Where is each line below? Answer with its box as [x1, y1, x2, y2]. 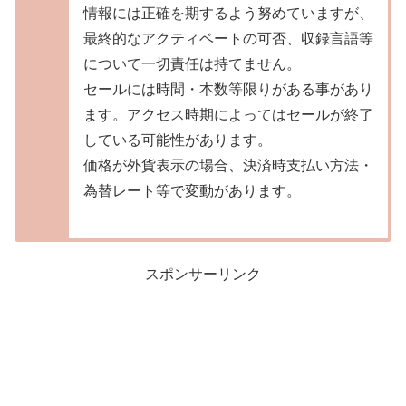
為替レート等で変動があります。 [83, 182, 301, 198]
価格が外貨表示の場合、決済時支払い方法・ [83, 157, 373, 173]
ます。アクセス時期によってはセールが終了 [83, 106, 373, 122]
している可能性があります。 [83, 131, 272, 148]
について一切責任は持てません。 [83, 55, 301, 72]
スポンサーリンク [145, 266, 261, 283]
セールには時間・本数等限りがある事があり [83, 81, 373, 97]
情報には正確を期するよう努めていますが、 [83, 5, 373, 21]
